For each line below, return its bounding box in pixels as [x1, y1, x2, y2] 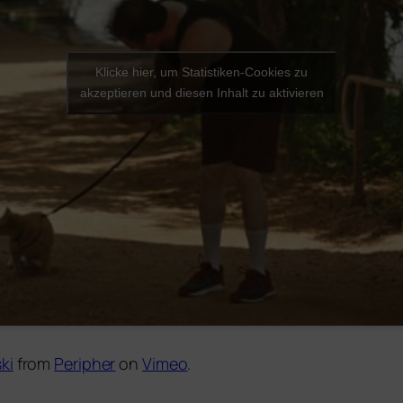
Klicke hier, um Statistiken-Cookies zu [95, 65, 308, 80]
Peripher [54, 352, 116, 374]
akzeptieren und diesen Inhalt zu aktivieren [79, 85, 324, 101]
